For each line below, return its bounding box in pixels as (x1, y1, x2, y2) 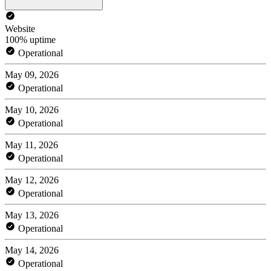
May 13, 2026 (5, 209, 59, 220)
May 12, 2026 (5, 174, 59, 185)
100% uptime (5, 34, 56, 45)
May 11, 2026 (5, 139, 58, 150)
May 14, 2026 (5, 244, 59, 255)
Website (5, 23, 35, 34)
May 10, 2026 (5, 104, 59, 115)
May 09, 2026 (5, 69, 59, 80)
